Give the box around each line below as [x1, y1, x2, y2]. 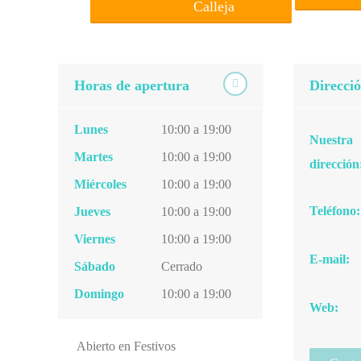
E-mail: [309, 252, 350, 266]
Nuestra [309, 133, 353, 147]
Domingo [74, 287, 124, 301]
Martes [74, 150, 113, 164]
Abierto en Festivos [77, 339, 176, 353]
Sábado [74, 259, 115, 273]
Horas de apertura [74, 77, 189, 93]
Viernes [74, 232, 115, 246]
